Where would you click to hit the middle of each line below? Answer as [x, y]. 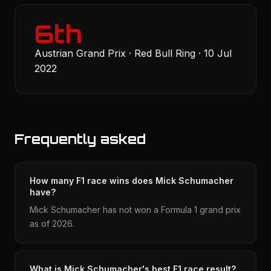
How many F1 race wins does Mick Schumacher [132, 181]
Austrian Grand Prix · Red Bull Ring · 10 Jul [133, 53]
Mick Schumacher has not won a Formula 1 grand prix [135, 210]
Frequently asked [80, 139]
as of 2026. [52, 224]
